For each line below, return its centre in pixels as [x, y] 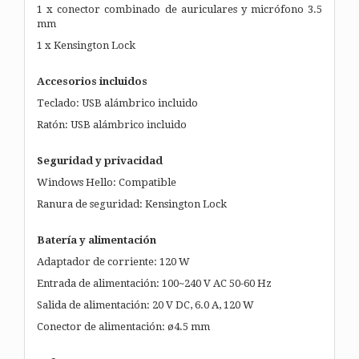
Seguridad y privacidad [100, 160]
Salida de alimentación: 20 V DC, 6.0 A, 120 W [145, 305]
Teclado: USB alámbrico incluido [117, 103]
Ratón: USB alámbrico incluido [112, 124]
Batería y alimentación [97, 240]
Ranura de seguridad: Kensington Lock [132, 204]
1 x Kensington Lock [86, 45]
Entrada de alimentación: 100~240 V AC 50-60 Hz [154, 283]
